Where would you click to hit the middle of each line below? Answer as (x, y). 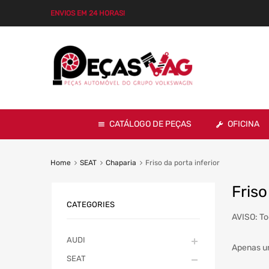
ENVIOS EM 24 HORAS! (88, 13)
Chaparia (121, 162)
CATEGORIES (91, 205)
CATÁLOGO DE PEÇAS (150, 124)
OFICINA (243, 124)
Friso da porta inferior (182, 162)
